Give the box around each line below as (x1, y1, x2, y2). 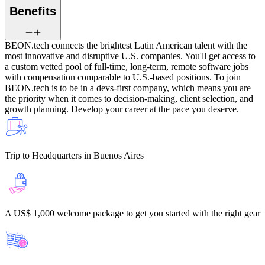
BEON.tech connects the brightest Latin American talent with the (5, 40, 247, 50)
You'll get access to (185, 50, 256, 61)
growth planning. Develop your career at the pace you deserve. (5, 104, 239, 114)
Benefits (9, 5, 56, 18)
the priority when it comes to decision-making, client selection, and (5, 93, 253, 104)
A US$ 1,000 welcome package (5, 208, 124, 218)
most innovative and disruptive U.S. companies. (5, 50, 183, 61)
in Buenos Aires (84, 150, 144, 160)
